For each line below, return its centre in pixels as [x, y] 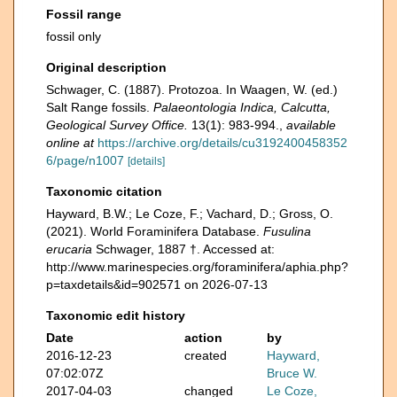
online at [70, 143]
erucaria [69, 249]
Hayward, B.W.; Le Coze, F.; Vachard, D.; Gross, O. [190, 214]
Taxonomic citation [104, 191]
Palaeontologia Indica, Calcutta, [242, 107]
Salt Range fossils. [100, 107]
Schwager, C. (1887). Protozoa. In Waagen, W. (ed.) [192, 90]
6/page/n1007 [85, 160]
